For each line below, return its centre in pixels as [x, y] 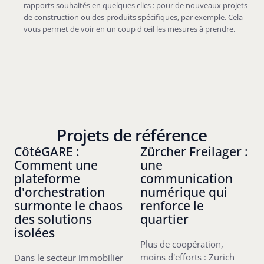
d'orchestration [59, 192]
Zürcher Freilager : [194, 151]
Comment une [56, 164]
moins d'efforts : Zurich [188, 257]
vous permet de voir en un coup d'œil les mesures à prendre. [129, 29]
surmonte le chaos [68, 205]
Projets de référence [132, 135]
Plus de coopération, [182, 244]
